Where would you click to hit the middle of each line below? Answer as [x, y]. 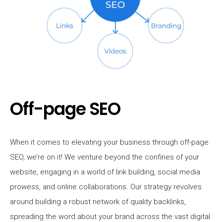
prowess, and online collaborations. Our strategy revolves [106, 187]
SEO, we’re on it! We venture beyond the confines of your [105, 157]
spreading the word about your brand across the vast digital [110, 216]
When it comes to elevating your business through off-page [109, 142]
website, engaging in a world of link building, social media [105, 172]
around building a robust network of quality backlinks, [98, 201]
